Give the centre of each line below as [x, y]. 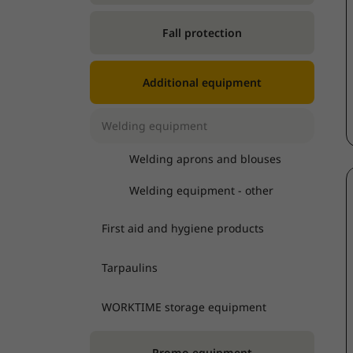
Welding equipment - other [201, 190]
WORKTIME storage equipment [184, 307]
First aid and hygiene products [183, 228]
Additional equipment [202, 82]
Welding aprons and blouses [205, 159]
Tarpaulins [130, 267]
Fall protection [202, 32]
